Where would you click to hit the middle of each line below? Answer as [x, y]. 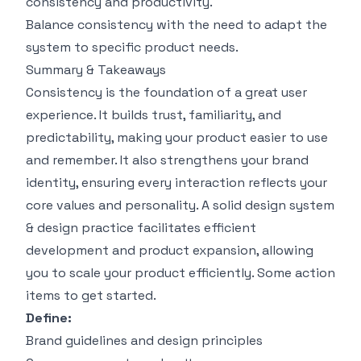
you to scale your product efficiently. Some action [180, 273]
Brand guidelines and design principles [144, 341]
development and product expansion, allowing [170, 251]
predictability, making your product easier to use [177, 138]
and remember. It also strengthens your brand [167, 160]
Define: [49, 318]
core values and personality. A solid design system [180, 205]
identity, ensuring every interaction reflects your [176, 183]
